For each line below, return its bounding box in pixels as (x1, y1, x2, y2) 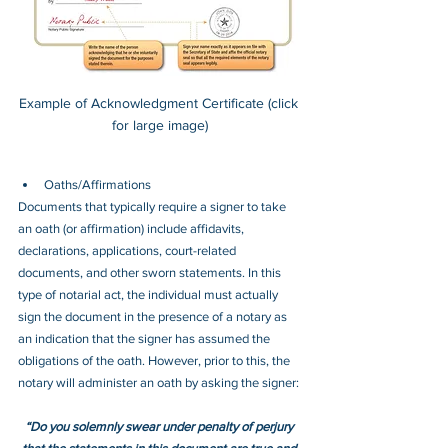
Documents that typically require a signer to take (18, 198, 289, 214)
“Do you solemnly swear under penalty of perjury (24, 418, 296, 434)
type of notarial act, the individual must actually (18, 286, 281, 302)
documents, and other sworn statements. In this (18, 264, 284, 280)
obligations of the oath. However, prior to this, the (18, 352, 293, 368)
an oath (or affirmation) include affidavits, (18, 220, 247, 236)
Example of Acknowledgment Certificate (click (18, 94, 302, 111)
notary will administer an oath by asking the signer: (18, 374, 299, 390)
